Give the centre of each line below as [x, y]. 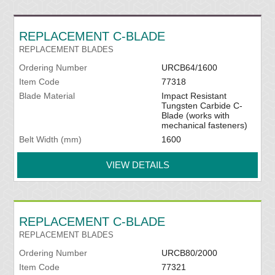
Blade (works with [195, 116]
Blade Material [47, 96]
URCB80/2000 [189, 253]
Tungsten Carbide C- [202, 106]
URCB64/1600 [189, 68]
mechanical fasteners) [204, 126]
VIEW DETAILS [137, 165]
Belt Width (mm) [51, 140]
